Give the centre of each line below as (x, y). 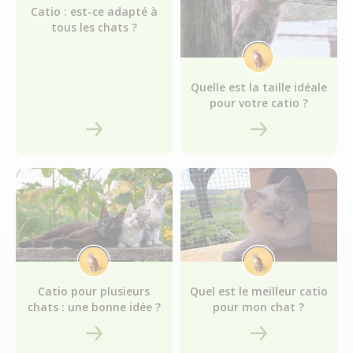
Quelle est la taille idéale (258, 87)
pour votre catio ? (258, 102)
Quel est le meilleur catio (258, 291)
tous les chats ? (94, 27)
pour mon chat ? (259, 307)
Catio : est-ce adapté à (94, 11)
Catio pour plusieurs (94, 291)
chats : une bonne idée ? (94, 307)
